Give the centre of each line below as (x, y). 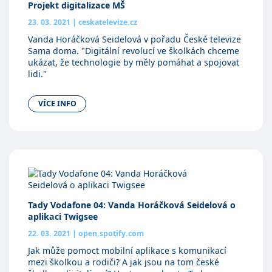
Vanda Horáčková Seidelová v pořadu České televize (134, 39)
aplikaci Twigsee (63, 216)
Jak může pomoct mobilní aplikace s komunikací (127, 250)
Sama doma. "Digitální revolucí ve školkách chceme (133, 51)
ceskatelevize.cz (107, 22)
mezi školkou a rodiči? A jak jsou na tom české (123, 262)
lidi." (37, 74)
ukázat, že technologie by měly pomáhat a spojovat (133, 63)
